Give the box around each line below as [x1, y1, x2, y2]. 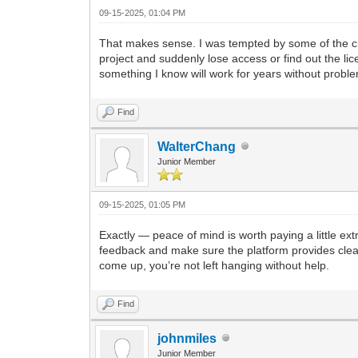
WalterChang [157, 139, 237, 153]
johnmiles [157, 331, 217, 345]
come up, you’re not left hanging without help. [99, 258, 330, 272]
